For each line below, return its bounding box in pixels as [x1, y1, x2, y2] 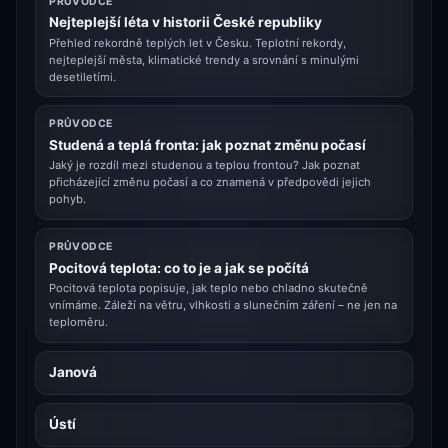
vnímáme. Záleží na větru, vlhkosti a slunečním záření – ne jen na [49, 298, 398, 313]
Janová [49, 363, 98, 380]
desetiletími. [49, 69, 117, 84]
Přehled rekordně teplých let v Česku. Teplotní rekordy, [49, 35, 347, 50]
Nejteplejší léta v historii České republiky [49, 14, 323, 31]
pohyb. [49, 192, 87, 207]
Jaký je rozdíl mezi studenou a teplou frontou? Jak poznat [49, 158, 361, 173]
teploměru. [49, 315, 109, 330]
